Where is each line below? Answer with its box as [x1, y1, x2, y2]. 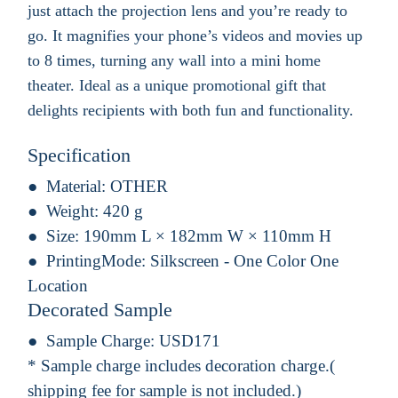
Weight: [46, 201, 103, 220]
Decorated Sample [28, 298, 172, 321]
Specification [28, 143, 131, 166]
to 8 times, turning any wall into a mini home [28, 51, 321, 69]
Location [28, 275, 88, 295]
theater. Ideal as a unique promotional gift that [28, 76, 326, 94]
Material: [46, 176, 110, 195]
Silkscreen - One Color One [150, 251, 338, 270]
